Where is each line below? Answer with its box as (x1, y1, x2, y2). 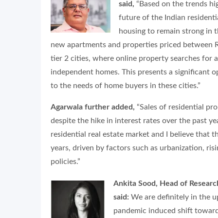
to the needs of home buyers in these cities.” (51, 82, 200, 90)
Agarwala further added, (51, 103, 135, 111)
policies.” (51, 158, 80, 166)
